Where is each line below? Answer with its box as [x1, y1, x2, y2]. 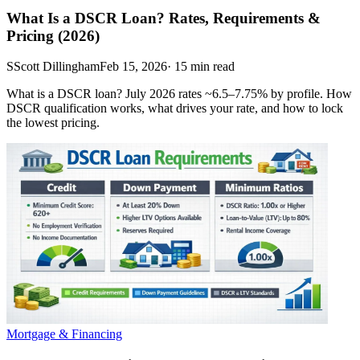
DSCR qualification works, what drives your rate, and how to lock [6, 101, 343, 116]
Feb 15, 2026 [100, 59, 167, 74]
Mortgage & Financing [6, 327, 122, 342]
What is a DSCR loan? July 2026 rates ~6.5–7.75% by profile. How [6, 87, 352, 101]
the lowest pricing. [6, 116, 100, 130]
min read [190, 59, 235, 74]
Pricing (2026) [6, 27, 100, 44]
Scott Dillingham [14, 59, 100, 74]
